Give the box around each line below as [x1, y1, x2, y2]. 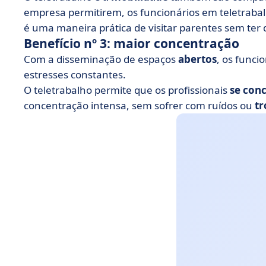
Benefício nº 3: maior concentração [24, 35, 239, 52]
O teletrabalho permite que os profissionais [24, 83, 230, 97]
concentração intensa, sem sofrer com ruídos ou [24, 99, 255, 112]
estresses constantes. [24, 68, 126, 81]
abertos [178, 52, 217, 66]
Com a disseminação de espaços [24, 52, 178, 66]
